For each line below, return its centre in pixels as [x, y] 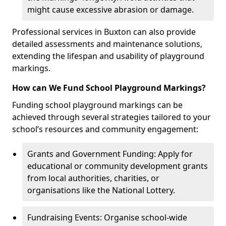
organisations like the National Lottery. [101, 190]
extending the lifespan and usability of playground [108, 56]
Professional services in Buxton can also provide [104, 32]
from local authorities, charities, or [93, 178]
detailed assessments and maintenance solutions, [107, 44]
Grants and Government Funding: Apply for [110, 154]
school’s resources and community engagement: [105, 129]
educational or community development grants [118, 166]
